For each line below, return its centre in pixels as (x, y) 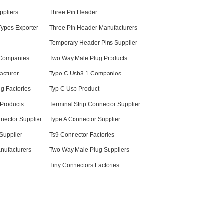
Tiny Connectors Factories (84, 165)
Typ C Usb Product (74, 89)
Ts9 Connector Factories (82, 134)
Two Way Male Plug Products (88, 58)
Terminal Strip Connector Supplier (95, 104)
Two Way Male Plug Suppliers (89, 150)
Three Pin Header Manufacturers (93, 27)
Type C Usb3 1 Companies (85, 73)
